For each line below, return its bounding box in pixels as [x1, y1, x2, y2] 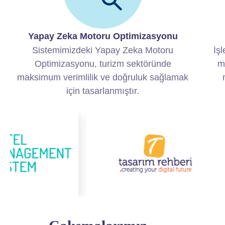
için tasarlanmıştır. [66, 86, 140, 96]
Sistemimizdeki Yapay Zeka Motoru [32, 45, 174, 56]
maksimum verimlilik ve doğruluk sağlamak [17, 72, 189, 83]
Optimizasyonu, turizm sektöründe [34, 59, 171, 69]
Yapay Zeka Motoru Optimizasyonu [28, 31, 178, 42]
